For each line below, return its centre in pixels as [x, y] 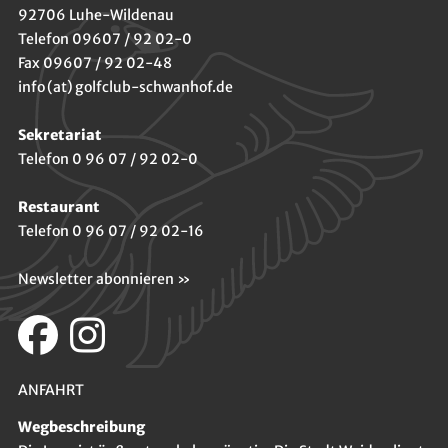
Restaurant [58, 206]
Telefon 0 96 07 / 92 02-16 [110, 230]
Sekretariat [59, 134]
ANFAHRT [50, 390]
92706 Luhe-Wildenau [95, 14]
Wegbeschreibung [81, 426]
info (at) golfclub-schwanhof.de [125, 86]
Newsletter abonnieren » [104, 278]
